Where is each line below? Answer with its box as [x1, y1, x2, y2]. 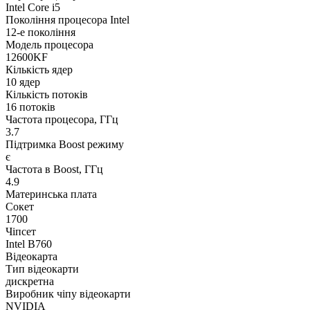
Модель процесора [6, 39, 93, 51]
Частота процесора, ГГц [6, 113, 118, 126]
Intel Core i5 [6, 1, 60, 14]
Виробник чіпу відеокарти [6, 288, 131, 300]
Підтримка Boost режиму [6, 138, 124, 151]
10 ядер [6, 76, 40, 89]
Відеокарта [6, 250, 57, 263]
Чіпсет [6, 226, 36, 238]
